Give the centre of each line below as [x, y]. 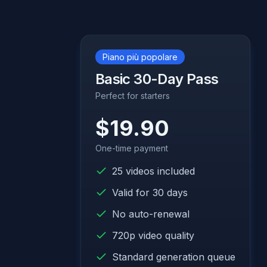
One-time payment [131, 148]
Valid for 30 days [150, 192]
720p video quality [153, 235]
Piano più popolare [140, 57]
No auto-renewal [150, 214]
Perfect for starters [132, 95]
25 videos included [153, 171]
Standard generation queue [173, 257]
